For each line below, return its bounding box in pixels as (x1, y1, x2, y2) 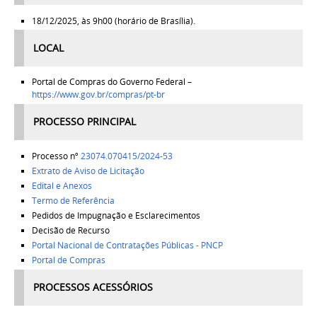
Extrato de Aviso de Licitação (31, 164, 144, 177)
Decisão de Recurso (31, 224, 110, 237)
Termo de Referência (31, 195, 115, 207)
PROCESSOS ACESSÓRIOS (33, 281, 154, 294)
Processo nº (31, 149, 81, 162)
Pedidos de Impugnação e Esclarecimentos (31, 209, 200, 222)
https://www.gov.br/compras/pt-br (31, 88, 165, 101)
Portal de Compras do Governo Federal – (31, 76, 192, 88)
